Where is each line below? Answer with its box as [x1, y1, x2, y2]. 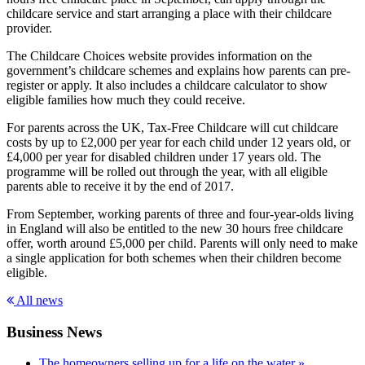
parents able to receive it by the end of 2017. [7, 178, 234, 193]
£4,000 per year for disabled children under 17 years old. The [7, 149, 321, 164]
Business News [7, 323, 102, 341]
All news [14, 292, 63, 307]
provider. [7, 20, 52, 35]
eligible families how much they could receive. [7, 92, 245, 107]
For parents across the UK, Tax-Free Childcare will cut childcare [7, 120, 338, 134]
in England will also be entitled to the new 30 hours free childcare [7, 221, 343, 235]
